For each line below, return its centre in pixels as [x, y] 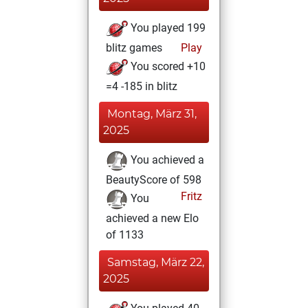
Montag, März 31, [152, 114]
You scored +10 [167, 67]
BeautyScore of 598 [154, 180]
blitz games [134, 48]
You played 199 [167, 28]
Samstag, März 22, [156, 262]
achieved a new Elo [152, 218]
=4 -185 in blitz [142, 86]
